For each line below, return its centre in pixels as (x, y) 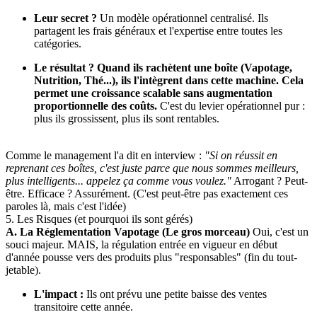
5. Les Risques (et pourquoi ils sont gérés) (99, 219)
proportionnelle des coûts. (96, 105)
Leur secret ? (65, 18)
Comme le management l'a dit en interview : (105, 155)
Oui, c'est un (279, 231)
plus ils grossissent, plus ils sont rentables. (127, 118)
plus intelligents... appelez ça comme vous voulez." (119, 180)
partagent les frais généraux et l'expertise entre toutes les (158, 30)
